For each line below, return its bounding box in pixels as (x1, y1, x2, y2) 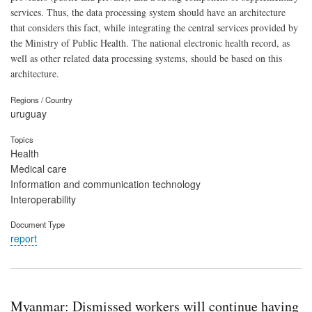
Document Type (10, 219, 65, 231)
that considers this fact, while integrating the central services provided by (10, 20, 298, 34)
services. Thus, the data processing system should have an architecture (10, 5, 286, 19)
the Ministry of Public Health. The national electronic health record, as (10, 36, 290, 49)
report (10, 231, 37, 246)
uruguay (10, 106, 47, 120)
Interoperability (10, 192, 76, 206)
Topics (10, 133, 33, 145)
